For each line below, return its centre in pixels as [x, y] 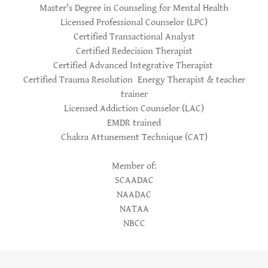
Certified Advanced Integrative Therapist [134, 65]
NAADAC [134, 194]
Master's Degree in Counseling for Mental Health [134, 8]
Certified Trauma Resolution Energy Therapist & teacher [134, 80]
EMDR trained [134, 123]
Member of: [134, 166]
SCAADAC [134, 180]
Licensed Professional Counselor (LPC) [134, 22]
